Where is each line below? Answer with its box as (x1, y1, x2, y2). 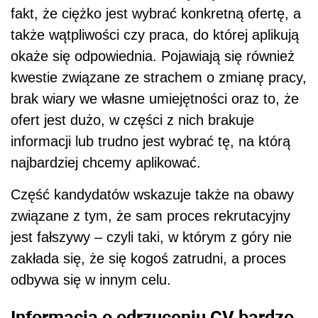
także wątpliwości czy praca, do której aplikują (11, 27, 299, 43)
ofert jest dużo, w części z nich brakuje (11, 112, 254, 128)
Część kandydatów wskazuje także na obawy (11, 187, 294, 203)
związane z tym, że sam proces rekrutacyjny (11, 208, 290, 224)
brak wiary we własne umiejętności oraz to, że (11, 91, 299, 107)
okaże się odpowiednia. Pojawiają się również (11, 48, 295, 65)
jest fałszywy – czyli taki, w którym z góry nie (11, 229, 292, 246)
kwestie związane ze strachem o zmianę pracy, (11, 70, 307, 86)
